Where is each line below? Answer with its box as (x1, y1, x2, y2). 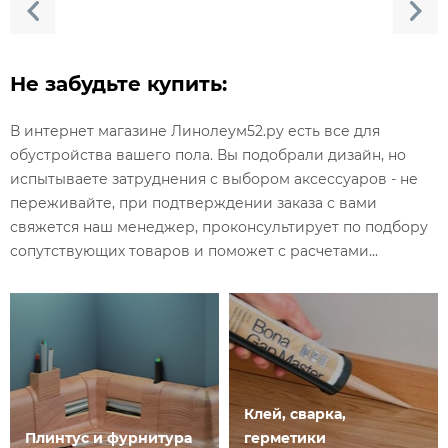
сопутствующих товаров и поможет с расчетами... (10, 241, 378, 260)
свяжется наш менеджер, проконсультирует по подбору (10, 217, 428, 236)
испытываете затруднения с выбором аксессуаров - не (10, 169, 418, 188)
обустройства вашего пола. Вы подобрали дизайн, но (10, 145, 406, 164)
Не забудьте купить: (10, 71, 227, 96)
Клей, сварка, (244, 404, 346, 423)
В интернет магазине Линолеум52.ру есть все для (10, 121, 380, 140)
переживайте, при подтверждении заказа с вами (10, 193, 377, 212)
